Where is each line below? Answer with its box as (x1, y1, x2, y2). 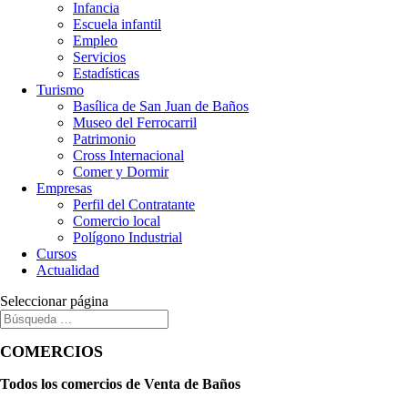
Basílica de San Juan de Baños (73, 98, 249, 114)
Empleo (73, 33, 117, 48)
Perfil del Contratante (73, 197, 195, 212)
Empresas (36, 180, 92, 196)
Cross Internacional (73, 148, 184, 163)
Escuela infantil (73, 16, 161, 32)
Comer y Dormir (73, 164, 168, 179)
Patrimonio (73, 131, 136, 147)
